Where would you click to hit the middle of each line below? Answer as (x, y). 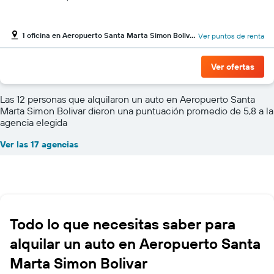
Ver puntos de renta (231, 36)
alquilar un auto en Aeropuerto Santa (135, 243)
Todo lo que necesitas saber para (123, 224)
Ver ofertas (233, 66)
